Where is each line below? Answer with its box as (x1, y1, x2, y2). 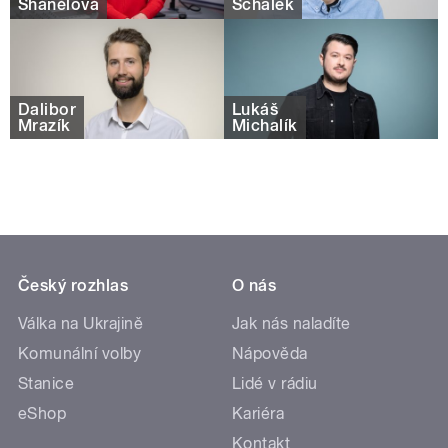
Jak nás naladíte (232, 314, 351, 333)
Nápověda (232, 344, 308, 363)
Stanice (18, 374, 75, 393)
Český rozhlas (18, 276, 129, 295)
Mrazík (18, 115, 71, 135)
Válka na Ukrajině (18, 314, 144, 333)
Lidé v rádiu (232, 374, 318, 393)
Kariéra (232, 404, 285, 423)
